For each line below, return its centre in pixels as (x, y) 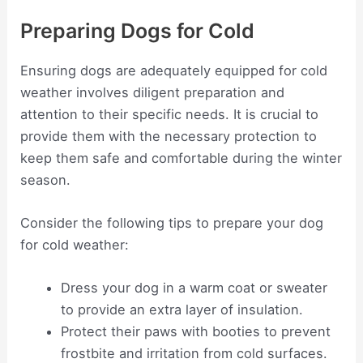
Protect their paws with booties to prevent (195, 331)
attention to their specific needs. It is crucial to (170, 114)
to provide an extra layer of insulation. (181, 310)
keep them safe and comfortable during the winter (181, 158)
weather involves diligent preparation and (153, 92)
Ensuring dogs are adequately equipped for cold (174, 70)
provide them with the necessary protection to (169, 136)
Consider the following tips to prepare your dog (172, 222)
